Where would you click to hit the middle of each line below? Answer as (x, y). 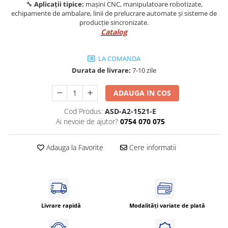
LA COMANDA (119, 58)
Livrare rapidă (61, 205)
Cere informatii (151, 147)
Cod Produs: (83, 111)
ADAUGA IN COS (142, 93)
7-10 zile (144, 70)
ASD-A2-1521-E (131, 111)
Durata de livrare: (101, 70)
